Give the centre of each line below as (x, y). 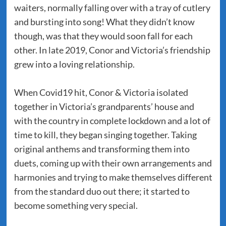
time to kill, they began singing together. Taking (105, 135)
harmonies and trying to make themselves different (113, 177)
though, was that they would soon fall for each (103, 36)
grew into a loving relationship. (74, 64)
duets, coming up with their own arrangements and (113, 163)
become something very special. (76, 205)
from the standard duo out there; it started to (102, 191)
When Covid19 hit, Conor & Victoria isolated (101, 92)
